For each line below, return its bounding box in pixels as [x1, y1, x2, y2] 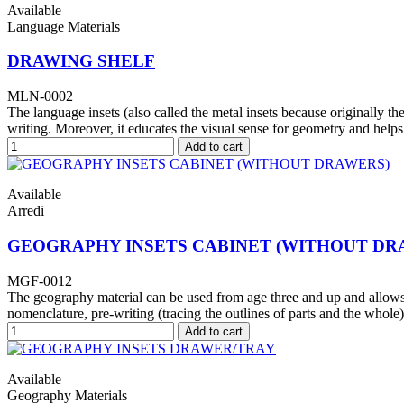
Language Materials [7, 18, 120, 34]
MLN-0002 [7, 88, 73, 105]
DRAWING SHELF [7, 51, 155, 71]
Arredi [7, 203, 44, 219]
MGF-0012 [7, 272, 72, 289]
